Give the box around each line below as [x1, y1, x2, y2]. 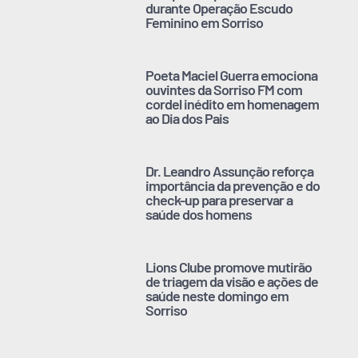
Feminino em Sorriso [145, 13, 264, 31]
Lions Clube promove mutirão [145, 257, 312, 276]
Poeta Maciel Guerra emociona [145, 66, 318, 84]
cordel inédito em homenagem [145, 94, 320, 113]
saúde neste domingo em [145, 286, 289, 304]
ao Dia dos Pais [145, 109, 229, 127]
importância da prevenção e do [145, 176, 320, 194]
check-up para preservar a [145, 190, 293, 209]
